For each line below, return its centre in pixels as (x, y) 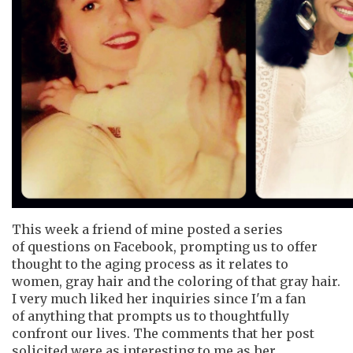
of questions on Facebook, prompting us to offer (165, 246)
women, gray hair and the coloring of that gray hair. (176, 281)
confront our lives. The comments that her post (163, 333)
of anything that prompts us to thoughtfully (150, 316)
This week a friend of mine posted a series (147, 229)
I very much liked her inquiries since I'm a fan (159, 298)
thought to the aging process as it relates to (150, 264)
